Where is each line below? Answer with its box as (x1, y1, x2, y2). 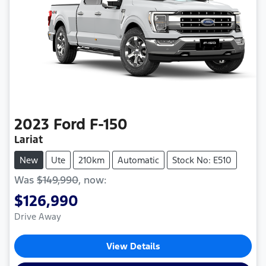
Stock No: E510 (172, 154, 232, 166)
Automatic (118, 154, 159, 166)
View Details (106, 240, 160, 252)
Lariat (14, 133, 43, 147)
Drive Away (14, 211, 61, 223)
